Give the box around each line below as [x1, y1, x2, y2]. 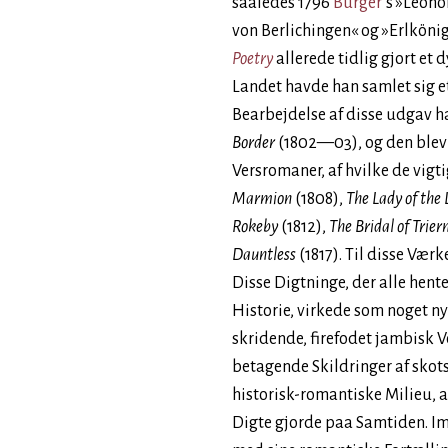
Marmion [232, 190, 292, 208]
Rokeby [232, 218, 278, 236]
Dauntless [232, 246, 296, 264]
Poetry [232, 50, 273, 68]
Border [232, 134, 275, 152]
